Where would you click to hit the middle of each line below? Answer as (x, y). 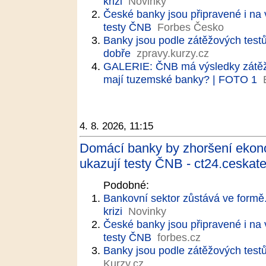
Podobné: (126, 185)
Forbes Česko (191, 27)
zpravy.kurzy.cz (173, 53)
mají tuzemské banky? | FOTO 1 (180, 79)
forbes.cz (179, 237)
